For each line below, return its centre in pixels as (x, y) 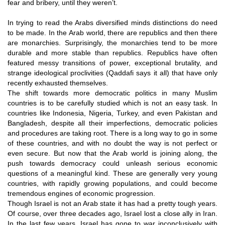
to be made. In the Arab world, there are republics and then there (113, 32)
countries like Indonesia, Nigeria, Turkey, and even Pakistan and (113, 113)
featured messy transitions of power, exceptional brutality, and (113, 63)
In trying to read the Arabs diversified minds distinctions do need (113, 22)
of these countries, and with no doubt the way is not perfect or (113, 143)
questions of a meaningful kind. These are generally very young (113, 173)
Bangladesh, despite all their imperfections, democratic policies (113, 123)
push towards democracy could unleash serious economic (113, 163)
